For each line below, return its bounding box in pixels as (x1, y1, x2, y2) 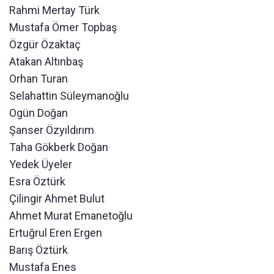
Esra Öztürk (9, 175, 65, 188)
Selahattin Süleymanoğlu (9, 89, 129, 103)
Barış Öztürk (9, 243, 68, 257)
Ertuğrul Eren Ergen (9, 226, 102, 240)
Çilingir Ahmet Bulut (9, 192, 105, 206)
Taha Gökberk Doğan (9, 141, 108, 154)
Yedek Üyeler (9, 158, 72, 171)
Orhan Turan (9, 72, 68, 86)
